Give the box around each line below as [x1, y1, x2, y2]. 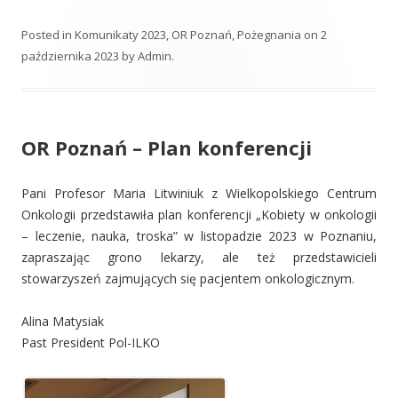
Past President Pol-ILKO [21, 333, 160, 351]
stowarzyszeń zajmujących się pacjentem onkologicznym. [21, 269, 354, 287]
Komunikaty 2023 [75, 26, 166, 43]
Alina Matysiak [21, 312, 104, 330]
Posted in [21, 26, 75, 43]
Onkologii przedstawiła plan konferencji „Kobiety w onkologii [21, 205, 377, 223]
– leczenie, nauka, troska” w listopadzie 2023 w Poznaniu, [21, 227, 377, 244]
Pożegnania [237, 26, 301, 43]
